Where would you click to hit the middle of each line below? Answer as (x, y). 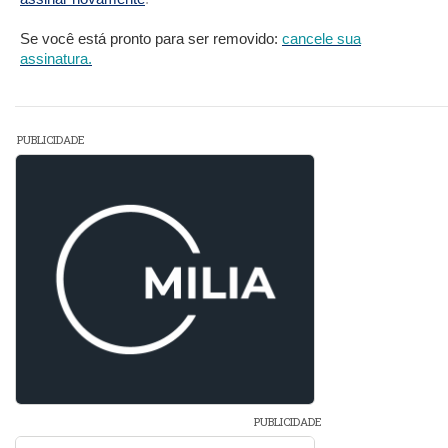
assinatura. (56, 59)
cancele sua (321, 39)
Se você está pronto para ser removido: (151, 39)
